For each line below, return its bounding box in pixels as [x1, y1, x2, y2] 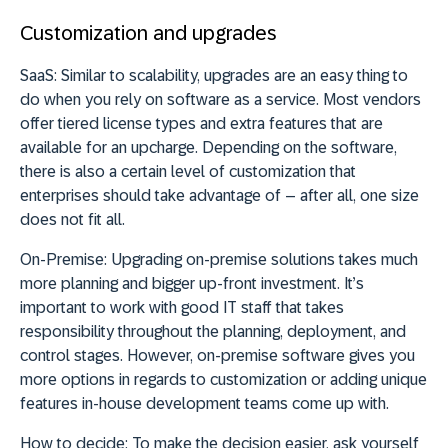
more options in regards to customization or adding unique [20, 371, 427, 389]
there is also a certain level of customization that [20, 163, 356, 181]
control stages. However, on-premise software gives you [20, 347, 415, 365]
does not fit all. [20, 211, 125, 229]
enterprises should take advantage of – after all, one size [20, 187, 419, 205]
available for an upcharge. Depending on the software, [20, 139, 397, 157]
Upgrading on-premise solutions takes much [107, 251, 418, 269]
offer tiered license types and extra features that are [20, 115, 383, 133]
